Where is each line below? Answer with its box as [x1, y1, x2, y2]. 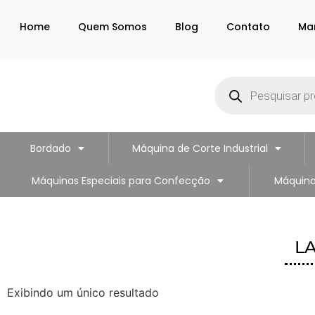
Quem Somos [77, 20, 147, 34]
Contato [226, 20, 271, 34]
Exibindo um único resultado [7, 285, 159, 300]
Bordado [30, 141, 72, 155]
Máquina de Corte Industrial [131, 141, 268, 155]
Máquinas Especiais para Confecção [32, 174, 211, 188]
